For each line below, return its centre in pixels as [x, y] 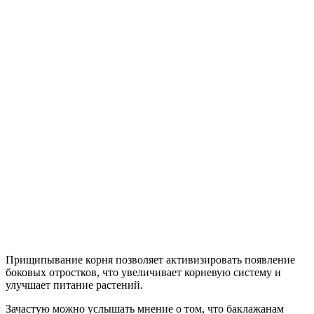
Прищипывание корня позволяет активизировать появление [150, 259]
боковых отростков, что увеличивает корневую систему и [143, 272]
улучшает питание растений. [74, 285]
